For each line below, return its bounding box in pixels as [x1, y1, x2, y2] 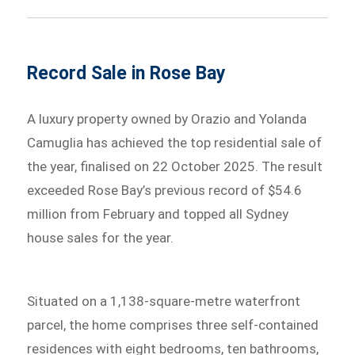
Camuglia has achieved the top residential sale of [27, 134, 323, 151]
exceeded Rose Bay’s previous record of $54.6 [27, 181, 303, 198]
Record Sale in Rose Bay [27, 62, 227, 84]
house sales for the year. [27, 229, 174, 246]
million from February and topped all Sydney [27, 205, 289, 222]
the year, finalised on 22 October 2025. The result [27, 158, 323, 174]
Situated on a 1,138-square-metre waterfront [27, 292, 301, 309]
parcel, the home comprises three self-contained [27, 316, 319, 333]
